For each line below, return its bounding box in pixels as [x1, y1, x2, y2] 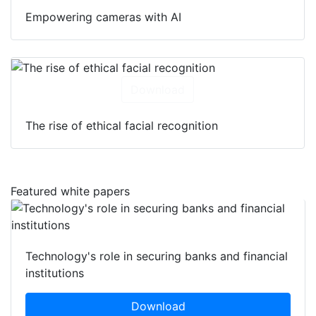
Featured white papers [11, 184, 130, 199]
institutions [25, 266, 84, 281]
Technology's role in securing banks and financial [25, 249, 288, 264]
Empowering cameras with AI [25, 10, 181, 25]
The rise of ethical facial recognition [25, 119, 218, 133]
